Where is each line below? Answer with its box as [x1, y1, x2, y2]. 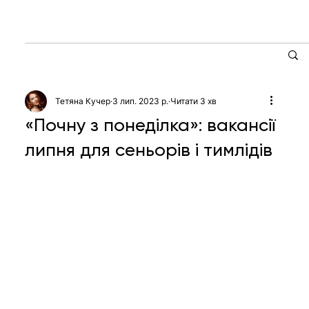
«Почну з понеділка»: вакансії [25, 114, 276, 135]
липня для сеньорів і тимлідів [25, 139, 273, 160]
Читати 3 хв [170, 95, 217, 106]
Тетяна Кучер [55, 95, 111, 106]
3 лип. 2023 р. [112, 95, 169, 106]
